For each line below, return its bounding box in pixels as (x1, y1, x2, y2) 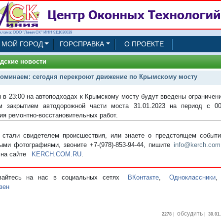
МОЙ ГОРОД (1, 40, 43, 48)
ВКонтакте (128, 173, 159, 181)
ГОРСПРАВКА (59, 40, 104, 48)
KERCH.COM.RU (31, 150, 81, 158)
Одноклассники (169, 173, 216, 181)
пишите (148, 141, 174, 148)
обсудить (177, 210, 203, 217)
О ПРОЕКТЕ (124, 40, 164, 48)
